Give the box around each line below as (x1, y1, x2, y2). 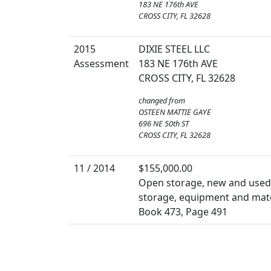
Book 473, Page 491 (139, 204, 227, 218)
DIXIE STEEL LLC (139, 42, 210, 56)
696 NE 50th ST (139, 117, 189, 129)
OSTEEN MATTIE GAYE (139, 106, 211, 117)
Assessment (74, 56, 129, 70)
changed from (139, 94, 185, 106)
